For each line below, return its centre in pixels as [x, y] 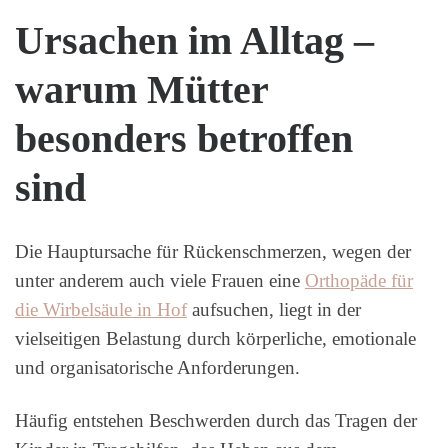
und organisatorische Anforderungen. [157, 367]
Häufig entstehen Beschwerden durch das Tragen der [216, 420]
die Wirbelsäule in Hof [101, 309]
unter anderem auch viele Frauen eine [160, 280]
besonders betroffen [184, 138]
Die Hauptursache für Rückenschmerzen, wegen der [213, 251]
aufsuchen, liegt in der [274, 309]
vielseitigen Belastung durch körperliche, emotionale [215, 338]
